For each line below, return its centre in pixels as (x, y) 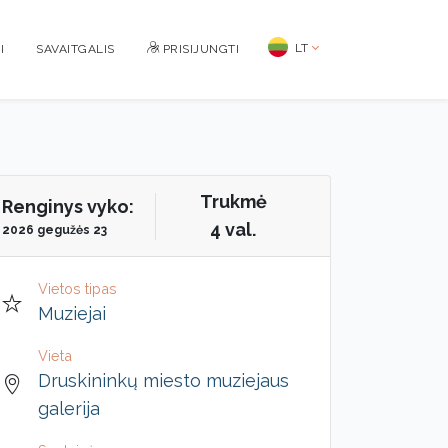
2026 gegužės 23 (54, 229)
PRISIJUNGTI (199, 49)
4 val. (233, 229)
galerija (69, 408)
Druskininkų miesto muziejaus (163, 380)
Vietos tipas (77, 288)
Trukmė (233, 201)
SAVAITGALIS (75, 49)
